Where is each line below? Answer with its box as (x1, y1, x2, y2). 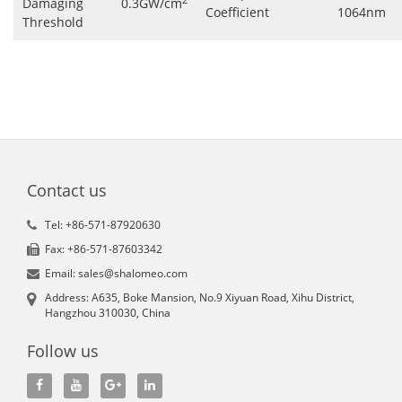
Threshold (22, 13, 83, 31)
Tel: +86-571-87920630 (45, 216, 161, 232)
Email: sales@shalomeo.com (45, 265, 188, 281)
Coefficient (205, 4, 269, 21)
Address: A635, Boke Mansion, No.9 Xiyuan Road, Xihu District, (45, 289, 354, 305)
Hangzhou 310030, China (45, 304, 170, 320)
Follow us (27, 339, 99, 362)
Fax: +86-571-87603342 (45, 240, 162, 257)
